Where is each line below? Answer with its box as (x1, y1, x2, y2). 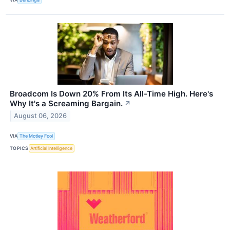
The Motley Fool (20, 133, 53, 139)
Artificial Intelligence (30, 145, 73, 151)
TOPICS (10, 145, 29, 151)
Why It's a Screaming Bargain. (10, 98, 123, 108)
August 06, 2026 (14, 112, 67, 120)
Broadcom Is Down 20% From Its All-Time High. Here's (10, 88, 213, 99)
